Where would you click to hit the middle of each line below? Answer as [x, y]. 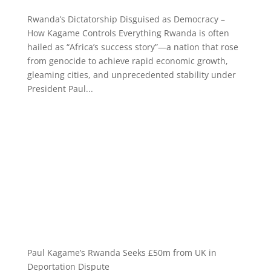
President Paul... [60, 88]
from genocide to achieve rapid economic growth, [127, 60]
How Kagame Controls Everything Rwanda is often [128, 33]
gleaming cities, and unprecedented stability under [131, 74]
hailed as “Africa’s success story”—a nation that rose [132, 47]
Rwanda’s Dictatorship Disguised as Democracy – [126, 19]
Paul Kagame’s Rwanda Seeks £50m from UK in [122, 253]
